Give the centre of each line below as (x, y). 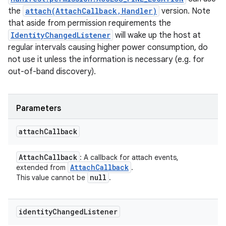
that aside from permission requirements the (90, 23)
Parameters (39, 108)
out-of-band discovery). (52, 72)
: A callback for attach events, (129, 157)
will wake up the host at (157, 35)
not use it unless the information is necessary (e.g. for (106, 60)
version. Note (185, 11)
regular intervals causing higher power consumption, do (108, 47)
